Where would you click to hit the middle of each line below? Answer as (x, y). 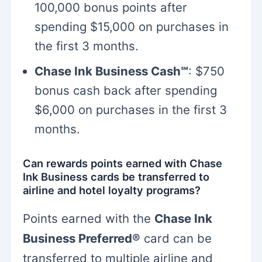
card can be (176, 239)
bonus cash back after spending (126, 90)
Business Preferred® (82, 239)
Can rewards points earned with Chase (123, 163)
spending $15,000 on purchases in (132, 26)
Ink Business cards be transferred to (116, 176)
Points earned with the (89, 219)
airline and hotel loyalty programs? (112, 190)
